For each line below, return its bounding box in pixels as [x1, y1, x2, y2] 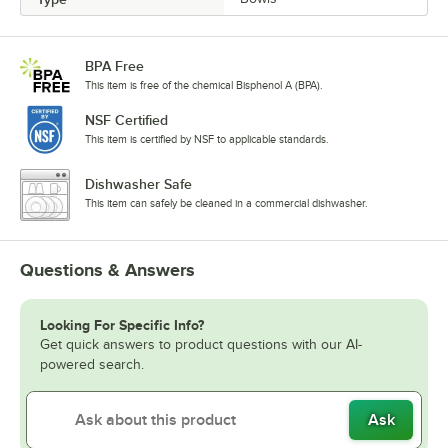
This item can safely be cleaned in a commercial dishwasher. [85, 197, 368, 210]
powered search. [40, 357, 144, 373]
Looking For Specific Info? [40, 317, 204, 334]
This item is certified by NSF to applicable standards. [85, 133, 329, 146]
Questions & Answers [20, 260, 195, 281]
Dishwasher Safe [85, 176, 192, 193]
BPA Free [85, 57, 144, 74]
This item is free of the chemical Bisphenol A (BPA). [85, 78, 323, 91]
